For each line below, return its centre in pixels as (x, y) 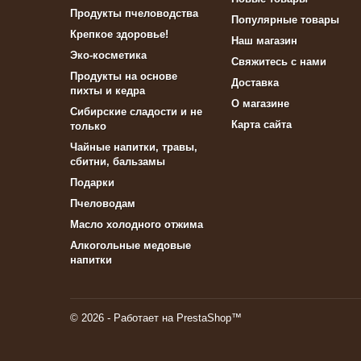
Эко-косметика (108, 55)
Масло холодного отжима (137, 224)
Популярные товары (285, 20)
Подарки (92, 183)
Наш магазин (264, 41)
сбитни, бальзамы (118, 162)
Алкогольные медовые (131, 245)
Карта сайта (261, 124)
